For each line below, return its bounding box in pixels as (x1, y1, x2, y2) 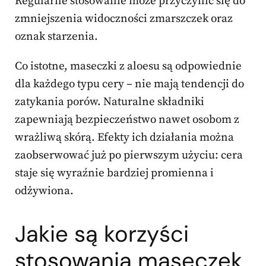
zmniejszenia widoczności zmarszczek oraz (15, 12, 233, 26)
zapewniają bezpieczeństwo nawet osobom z (15, 113, 239, 127)
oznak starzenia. (15, 30, 98, 44)
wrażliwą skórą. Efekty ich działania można (15, 131, 234, 145)
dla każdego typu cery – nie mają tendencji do (15, 77, 244, 91)
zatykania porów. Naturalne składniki (15, 95, 204, 109)
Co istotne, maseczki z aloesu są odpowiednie (15, 59, 242, 74)
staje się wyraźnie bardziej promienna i (15, 166, 214, 180)
